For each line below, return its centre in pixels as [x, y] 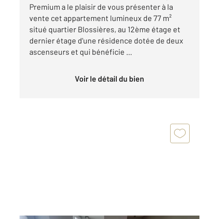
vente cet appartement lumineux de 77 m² [100, 18]
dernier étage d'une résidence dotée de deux [106, 41]
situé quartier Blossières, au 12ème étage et [105, 29]
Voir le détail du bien [112, 79]
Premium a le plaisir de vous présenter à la [101, 7]
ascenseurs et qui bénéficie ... [81, 52]
